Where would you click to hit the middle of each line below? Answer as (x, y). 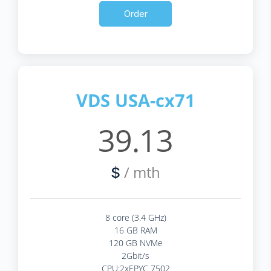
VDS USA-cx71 (135, 100)
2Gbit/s (135, 255)
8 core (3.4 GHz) (135, 217)
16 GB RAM (135, 230)
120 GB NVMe (135, 243)
